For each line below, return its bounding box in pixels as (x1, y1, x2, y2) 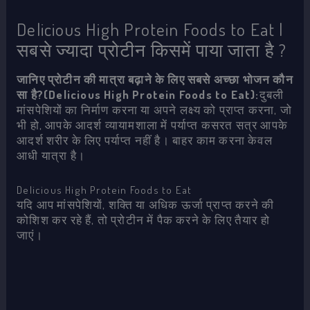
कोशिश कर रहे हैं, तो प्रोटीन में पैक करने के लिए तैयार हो (17, 212, 270, 228)
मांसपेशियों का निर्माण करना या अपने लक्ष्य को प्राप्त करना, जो (17, 102, 292, 118)
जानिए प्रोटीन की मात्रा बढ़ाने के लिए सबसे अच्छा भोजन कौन (17, 72, 293, 87)
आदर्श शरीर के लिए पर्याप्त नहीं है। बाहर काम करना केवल (17, 133, 273, 148)
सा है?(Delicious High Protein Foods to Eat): (17, 87, 259, 102)
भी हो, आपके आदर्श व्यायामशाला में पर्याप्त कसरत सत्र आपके (17, 118, 288, 133)
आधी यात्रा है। (17, 148, 85, 163)
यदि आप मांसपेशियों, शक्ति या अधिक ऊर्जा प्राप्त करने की (17, 197, 275, 212)
